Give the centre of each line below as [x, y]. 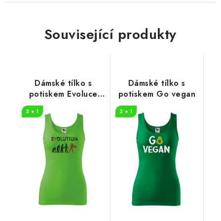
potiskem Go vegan [157, 94]
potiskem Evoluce [63, 94]
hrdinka [63, 105]
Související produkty [110, 34]
